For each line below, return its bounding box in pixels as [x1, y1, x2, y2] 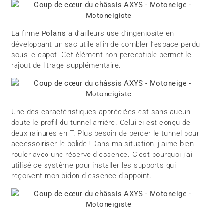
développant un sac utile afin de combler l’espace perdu [11, 39, 200, 48]
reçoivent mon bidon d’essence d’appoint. [11, 171, 152, 180]
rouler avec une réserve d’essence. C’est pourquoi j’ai [11, 150, 193, 159]
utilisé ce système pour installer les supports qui [11, 160, 176, 170]
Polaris [41, 29, 66, 38]
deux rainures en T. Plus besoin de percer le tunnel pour [11, 128, 200, 138]
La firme [11, 29, 42, 38]
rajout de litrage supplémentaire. [11, 61, 121, 70]
